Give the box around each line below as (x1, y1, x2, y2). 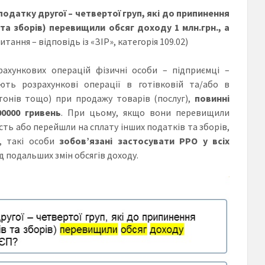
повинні (195, 92, 230, 104)
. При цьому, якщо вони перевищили (60, 106, 230, 118)
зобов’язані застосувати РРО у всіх (59, 134, 230, 147)
